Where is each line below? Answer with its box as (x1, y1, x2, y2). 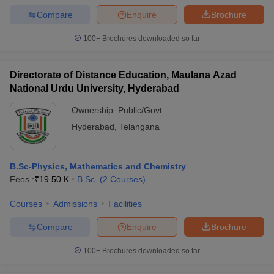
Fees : (10, 174, 34, 184)
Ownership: (72, 105, 118, 115)
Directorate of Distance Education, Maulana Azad (10, 70, 237, 80)
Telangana (119, 122, 160, 131)
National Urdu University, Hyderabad (10, 83, 179, 94)
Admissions (53, 199, 97, 209)
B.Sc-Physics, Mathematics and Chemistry (10, 161, 186, 171)
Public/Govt (118, 105, 162, 115)
